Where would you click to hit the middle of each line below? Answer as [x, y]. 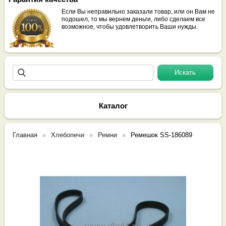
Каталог [113, 105]
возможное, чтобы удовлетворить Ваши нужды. [130, 26]
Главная [25, 135]
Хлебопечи [68, 135]
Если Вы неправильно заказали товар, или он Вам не [138, 11]
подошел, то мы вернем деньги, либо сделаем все [134, 19]
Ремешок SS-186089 [162, 135]
